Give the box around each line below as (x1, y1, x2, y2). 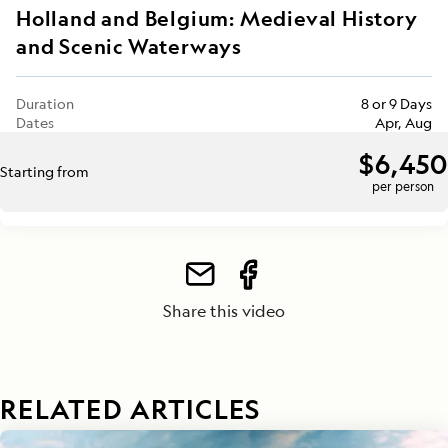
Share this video (163, 299, 285, 322)
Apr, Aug (375, 112, 432, 132)
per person (372, 178, 435, 196)
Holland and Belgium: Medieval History (16, 4, 418, 32)
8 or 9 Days (361, 93, 432, 113)
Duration (16, 93, 74, 113)
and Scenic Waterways (16, 32, 243, 60)
